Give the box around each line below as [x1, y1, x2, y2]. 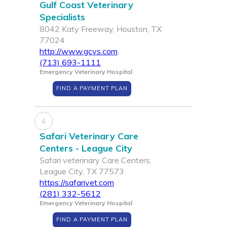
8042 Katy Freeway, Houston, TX [40, 24, 162, 34]
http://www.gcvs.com [40, 46, 118, 57]
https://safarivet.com [40, 177, 114, 188]
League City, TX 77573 [40, 166, 124, 177]
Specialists [40, 11, 85, 23]
